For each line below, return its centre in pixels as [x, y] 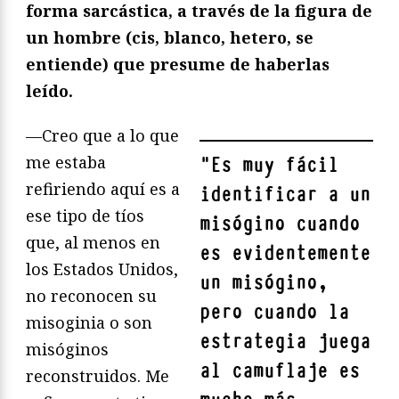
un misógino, [264, 283]
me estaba [66, 163]
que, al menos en [93, 243]
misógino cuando [280, 224]
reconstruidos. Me [98, 376]
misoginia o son [89, 323]
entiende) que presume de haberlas [178, 65]
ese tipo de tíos [85, 216]
